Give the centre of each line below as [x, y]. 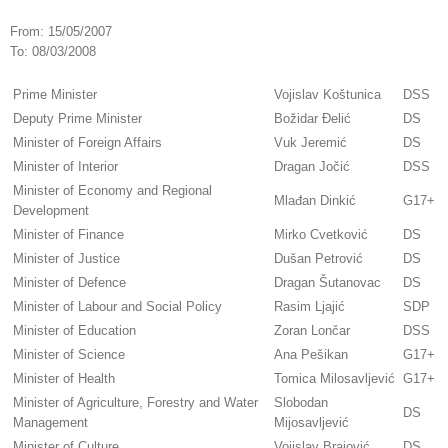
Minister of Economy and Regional [112, 191]
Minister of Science [69, 355]
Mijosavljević [311, 423]
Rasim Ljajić [309, 307]
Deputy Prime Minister [77, 119]
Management [50, 423]
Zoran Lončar [312, 331]
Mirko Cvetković [321, 235]
